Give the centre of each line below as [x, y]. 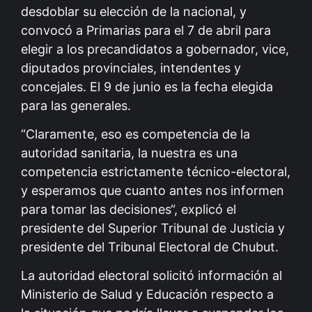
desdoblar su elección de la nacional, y [134, 11]
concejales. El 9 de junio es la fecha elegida [147, 86]
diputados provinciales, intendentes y [131, 68]
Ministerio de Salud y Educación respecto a [147, 295]
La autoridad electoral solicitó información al [151, 276]
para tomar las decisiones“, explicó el [128, 209]
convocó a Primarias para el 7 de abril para [146, 30]
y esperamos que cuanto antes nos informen [153, 190]
